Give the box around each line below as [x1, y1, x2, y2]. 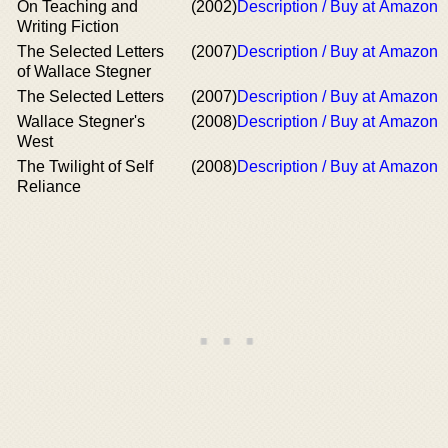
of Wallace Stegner [17, 63, 151, 80]
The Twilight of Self [17, 158, 153, 175]
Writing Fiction [17, 18, 119, 35]
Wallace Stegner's [17, 113, 145, 130]
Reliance [17, 178, 81, 195]
